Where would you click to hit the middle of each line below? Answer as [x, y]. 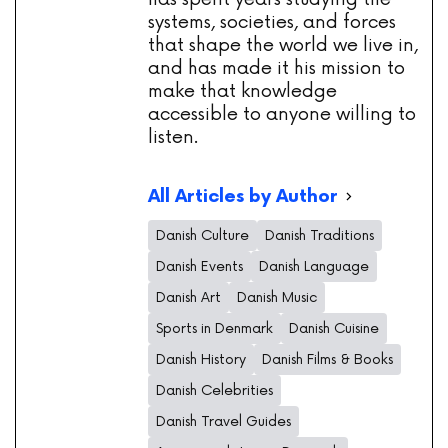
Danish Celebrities [214, 391]
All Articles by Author [242, 196]
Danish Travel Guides [223, 422]
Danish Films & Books [327, 360]
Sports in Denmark [214, 329]
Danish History [201, 360]
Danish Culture [202, 236]
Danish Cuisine [334, 329]
